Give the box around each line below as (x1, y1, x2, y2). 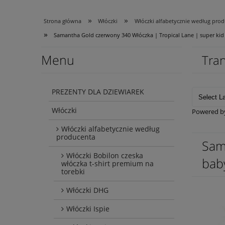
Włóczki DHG (66, 185, 108, 195)
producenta (56, 132, 95, 142)
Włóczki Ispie (66, 204, 109, 214)
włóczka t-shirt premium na (61, 159, 154, 169)
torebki (61, 167, 85, 177)
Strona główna (44, 17, 81, 25)
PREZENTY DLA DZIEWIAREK (52, 87, 144, 97)
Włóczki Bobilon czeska (66, 151, 143, 161)
